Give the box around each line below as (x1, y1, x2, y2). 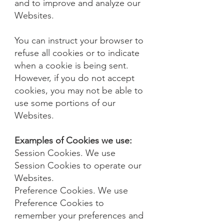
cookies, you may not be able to (14, 85, 143, 96)
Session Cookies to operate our (14, 160, 141, 171)
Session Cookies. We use (14, 147, 115, 158)
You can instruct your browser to (14, 35, 143, 46)
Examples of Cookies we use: (14, 135, 132, 146)
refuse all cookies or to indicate (14, 47, 139, 58)
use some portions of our (14, 97, 115, 108)
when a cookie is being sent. (14, 60, 128, 71)
